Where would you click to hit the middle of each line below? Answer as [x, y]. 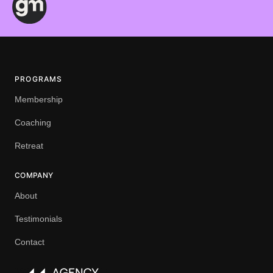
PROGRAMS [39, 79]
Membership [39, 100]
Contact [30, 242]
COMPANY [34, 175]
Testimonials [38, 219]
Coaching [33, 123]
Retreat [29, 146]
